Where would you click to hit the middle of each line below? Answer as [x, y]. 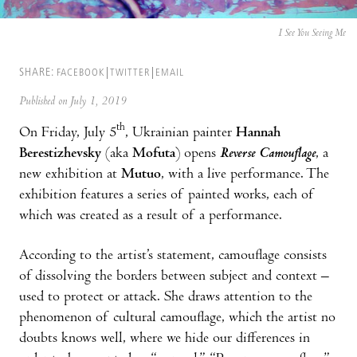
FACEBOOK [80, 73]
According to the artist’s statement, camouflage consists [173, 256]
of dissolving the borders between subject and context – [174, 277]
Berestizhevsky [60, 154]
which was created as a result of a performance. [151, 216]
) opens [198, 154]
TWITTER [130, 73]
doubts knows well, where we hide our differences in [165, 339]
